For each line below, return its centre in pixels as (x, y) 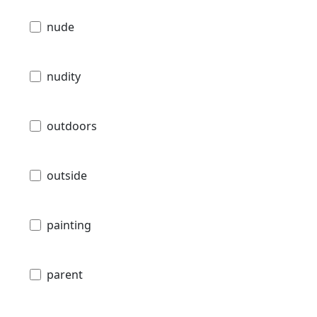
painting (69, 225)
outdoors (72, 126)
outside (67, 176)
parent (65, 275)
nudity (64, 77)
